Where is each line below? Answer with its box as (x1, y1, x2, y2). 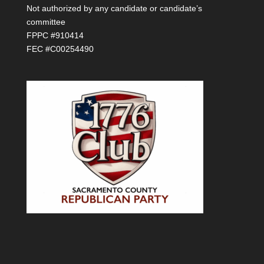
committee (26, 17, 65, 27)
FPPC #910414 (26, 31, 84, 41)
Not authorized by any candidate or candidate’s (26, 4, 202, 14)
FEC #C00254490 (26, 44, 94, 54)
